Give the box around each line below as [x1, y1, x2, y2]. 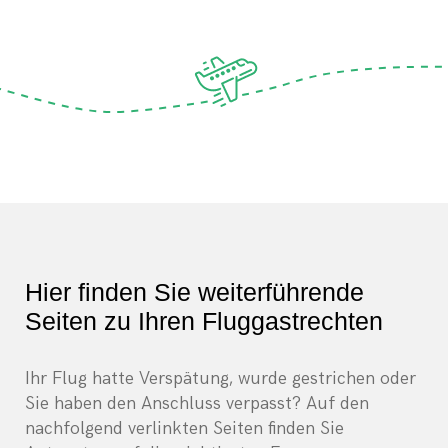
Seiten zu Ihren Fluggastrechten [25, 307, 383, 336]
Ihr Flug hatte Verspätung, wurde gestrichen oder [25, 368, 416, 390]
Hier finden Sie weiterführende [25, 278, 364, 307]
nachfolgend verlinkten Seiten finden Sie [25, 418, 344, 440]
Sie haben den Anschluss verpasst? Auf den [25, 393, 369, 415]
